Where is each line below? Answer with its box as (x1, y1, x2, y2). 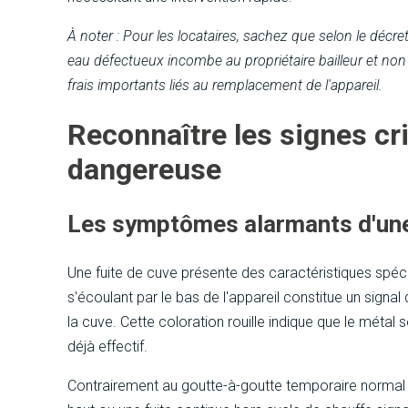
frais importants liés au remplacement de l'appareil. (67, 76, 383, 95)
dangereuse (67, 152, 222, 188)
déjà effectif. (67, 338, 148, 356)
